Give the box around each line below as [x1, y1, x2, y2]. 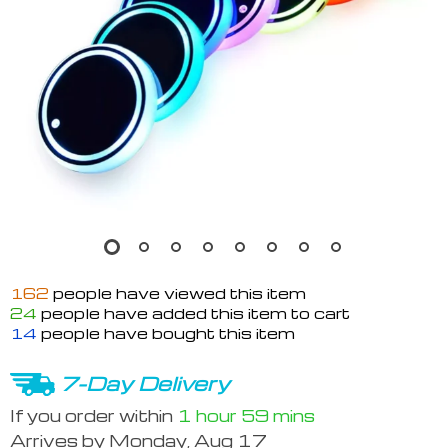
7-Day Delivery [60, 370, 230, 396]
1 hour [177, 404, 237, 426]
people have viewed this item [49, 283, 306, 303]
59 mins [241, 404, 315, 426]
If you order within [10, 404, 177, 426]
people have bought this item [37, 323, 295, 343]
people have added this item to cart [37, 303, 350, 323]
